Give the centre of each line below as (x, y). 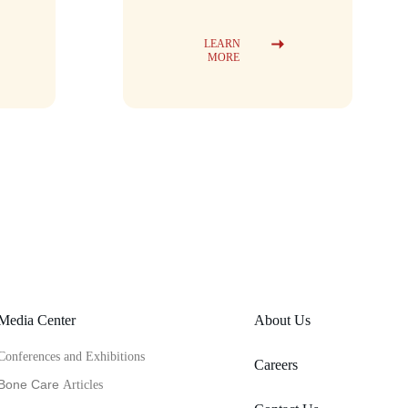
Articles (83, 385)
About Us (283, 320)
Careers (276, 365)
